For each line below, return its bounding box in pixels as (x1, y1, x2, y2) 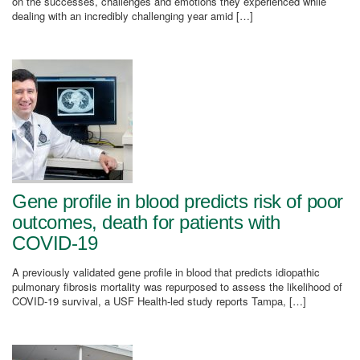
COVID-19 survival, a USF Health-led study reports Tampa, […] (12, 293, 306, 309)
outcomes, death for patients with (12, 211, 280, 233)
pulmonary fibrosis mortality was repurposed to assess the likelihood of (12, 279, 342, 294)
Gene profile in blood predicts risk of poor (12, 190, 343, 212)
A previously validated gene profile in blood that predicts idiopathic (12, 264, 320, 280)
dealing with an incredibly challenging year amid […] (12, 8, 253, 23)
